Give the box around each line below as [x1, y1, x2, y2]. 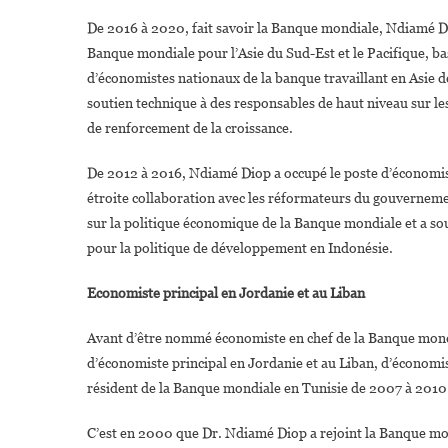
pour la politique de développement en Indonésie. [87, 239, 393, 256]
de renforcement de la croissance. [87, 119, 293, 136]
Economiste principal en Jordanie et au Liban [87, 284, 365, 301]
